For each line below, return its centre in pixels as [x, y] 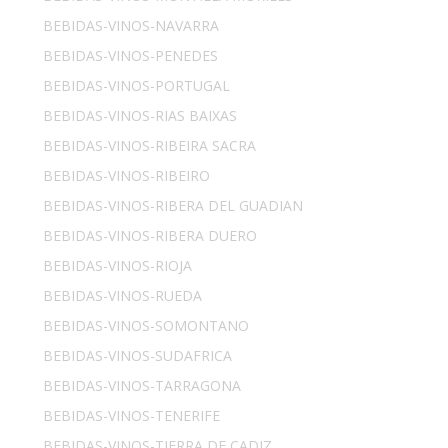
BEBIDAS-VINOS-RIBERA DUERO [150, 236]
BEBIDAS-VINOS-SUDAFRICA [138, 356]
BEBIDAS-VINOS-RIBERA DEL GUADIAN [173, 206]
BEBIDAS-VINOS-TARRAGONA [142, 386]
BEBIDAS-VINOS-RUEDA [123, 296]
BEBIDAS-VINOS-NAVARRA [131, 26]
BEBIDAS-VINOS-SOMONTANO [146, 326]
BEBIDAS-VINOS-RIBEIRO [127, 176]
